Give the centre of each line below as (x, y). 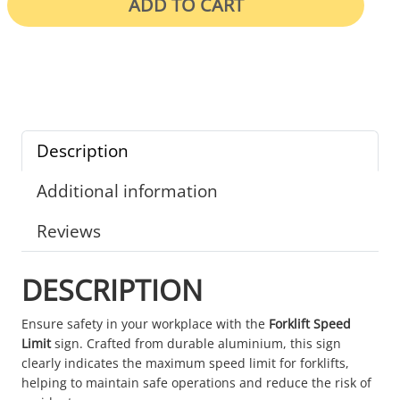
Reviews (69, 230)
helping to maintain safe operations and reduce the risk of (196, 382)
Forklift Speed (310, 323)
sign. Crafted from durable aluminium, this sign (196, 343)
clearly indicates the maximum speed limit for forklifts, (185, 362)
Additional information (127, 190)
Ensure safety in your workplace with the (145, 323)
